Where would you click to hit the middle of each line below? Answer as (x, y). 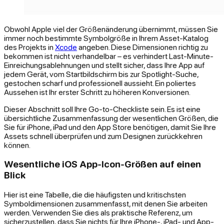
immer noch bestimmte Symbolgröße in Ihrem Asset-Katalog (106, 38)
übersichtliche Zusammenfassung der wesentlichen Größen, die (111, 118)
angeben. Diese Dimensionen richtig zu (142, 47)
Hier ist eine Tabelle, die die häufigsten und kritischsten (95, 195)
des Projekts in (29, 47)
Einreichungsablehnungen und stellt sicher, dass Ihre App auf (104, 65)
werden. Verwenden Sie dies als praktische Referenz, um (98, 213)
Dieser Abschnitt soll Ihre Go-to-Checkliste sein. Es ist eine (102, 109)
